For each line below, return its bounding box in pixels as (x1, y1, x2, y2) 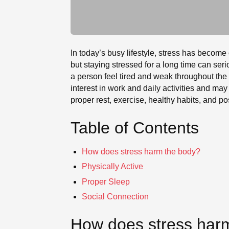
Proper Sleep (82, 177, 130, 186)
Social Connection (82, 192, 149, 201)
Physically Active (82, 162, 144, 171)
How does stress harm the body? (82, 147, 201, 156)
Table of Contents (71, 118, 199, 137)
